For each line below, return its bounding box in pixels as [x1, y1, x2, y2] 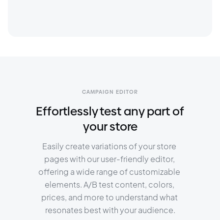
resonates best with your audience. [45, 205, 175, 215]
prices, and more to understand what [41, 192, 179, 202]
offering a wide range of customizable [38, 166, 182, 177]
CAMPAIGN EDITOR [82, 88, 138, 95]
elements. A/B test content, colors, [44, 179, 176, 190]
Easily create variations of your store [42, 141, 178, 151]
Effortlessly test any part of [36, 104, 184, 118]
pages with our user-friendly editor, [44, 154, 176, 164]
